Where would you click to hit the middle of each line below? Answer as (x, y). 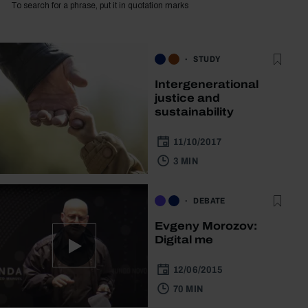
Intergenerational (207, 84)
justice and (188, 98)
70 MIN (188, 289)
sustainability (195, 111)
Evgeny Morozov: (206, 225)
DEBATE (209, 200)
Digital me (184, 239)
